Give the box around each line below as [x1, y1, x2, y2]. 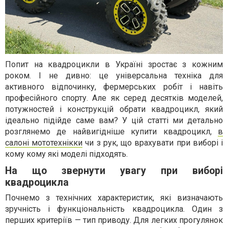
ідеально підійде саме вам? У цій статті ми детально [5, 116, 223, 125]
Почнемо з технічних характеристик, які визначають [5, 193, 223, 203]
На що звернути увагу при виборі [5, 165, 223, 177]
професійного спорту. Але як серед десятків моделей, [5, 93, 223, 103]
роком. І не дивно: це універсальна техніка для [5, 71, 223, 80]
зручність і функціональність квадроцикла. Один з [5, 204, 223, 214]
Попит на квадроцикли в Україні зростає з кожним [5, 60, 223, 69]
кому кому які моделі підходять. [5, 149, 128, 159]
